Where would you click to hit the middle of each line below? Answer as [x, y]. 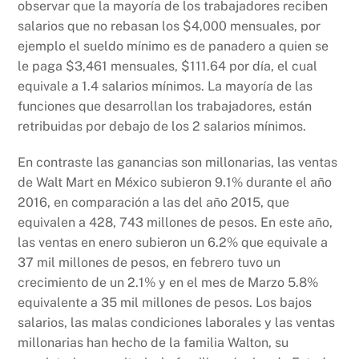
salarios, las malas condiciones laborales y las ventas [177, 323]
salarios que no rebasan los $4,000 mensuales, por [169, 26]
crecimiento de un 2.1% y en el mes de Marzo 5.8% [168, 283]
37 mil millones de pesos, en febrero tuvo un [149, 263]
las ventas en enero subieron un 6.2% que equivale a [173, 243]
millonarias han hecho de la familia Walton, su [153, 343]
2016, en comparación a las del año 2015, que [154, 203]
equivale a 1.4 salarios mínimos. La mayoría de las [165, 86]
